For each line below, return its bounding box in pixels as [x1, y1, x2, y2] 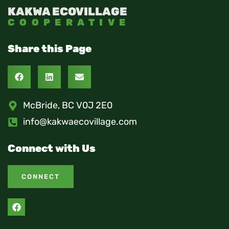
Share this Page [8, 42, 91, 55]
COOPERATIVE [8, 17, 130, 29]
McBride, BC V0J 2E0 [23, 100, 112, 111]
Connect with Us [8, 142, 96, 155]
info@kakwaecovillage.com [23, 116, 137, 128]
